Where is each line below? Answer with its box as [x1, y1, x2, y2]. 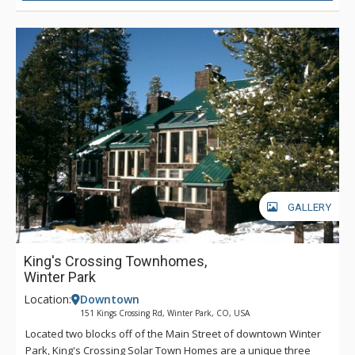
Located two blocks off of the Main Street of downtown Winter [25, 326, 321, 341]
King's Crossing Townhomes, [24, 252, 207, 269]
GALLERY [288, 201, 331, 214]
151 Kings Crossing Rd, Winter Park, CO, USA [80, 307, 250, 319]
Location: [24, 291, 71, 307]
